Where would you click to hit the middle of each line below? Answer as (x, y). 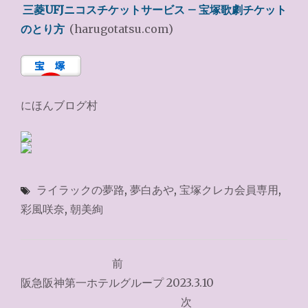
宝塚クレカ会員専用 (229, 190)
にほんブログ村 (59, 106)
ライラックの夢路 (80, 190)
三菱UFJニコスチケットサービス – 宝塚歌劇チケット (155, 10)
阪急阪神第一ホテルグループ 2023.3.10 (117, 283)
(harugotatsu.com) (120, 29)
